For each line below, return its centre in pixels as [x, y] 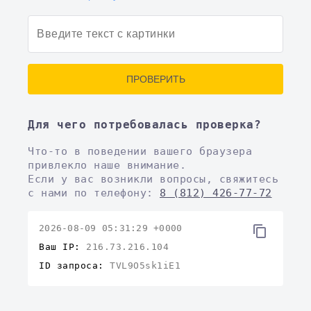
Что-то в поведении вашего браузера [140, 151]
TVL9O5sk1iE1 [145, 265]
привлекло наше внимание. [107, 165]
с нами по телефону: [94, 193]
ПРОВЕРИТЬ [155, 79]
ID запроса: [74, 265]
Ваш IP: [62, 246]
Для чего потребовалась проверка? [144, 124]
